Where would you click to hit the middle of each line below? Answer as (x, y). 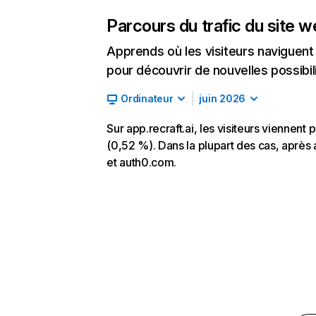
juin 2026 (222, 98)
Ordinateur (147, 98)
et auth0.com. (142, 162)
